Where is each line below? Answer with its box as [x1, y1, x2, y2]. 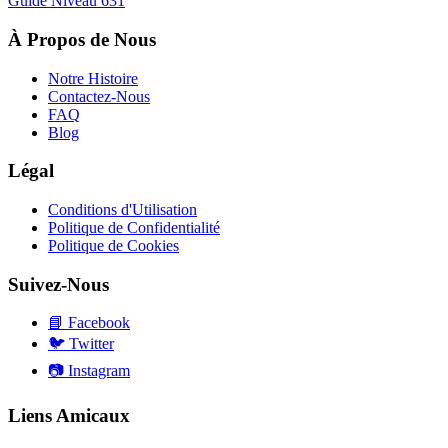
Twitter [65, 335, 114, 353]
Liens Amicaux [8, 405, 130, 427]
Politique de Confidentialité [48, 218, 220, 236]
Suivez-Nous [8, 273, 109, 295]
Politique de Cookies [48, 236, 179, 254]
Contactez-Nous [48, 87, 150, 105]
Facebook [64, 314, 130, 332]
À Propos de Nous [8, 28, 156, 50]
